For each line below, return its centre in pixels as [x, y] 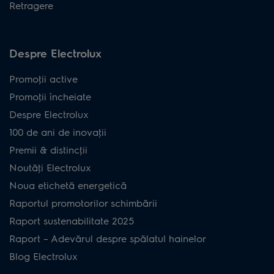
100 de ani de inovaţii [58, 131]
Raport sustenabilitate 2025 [72, 220]
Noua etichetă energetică [68, 185]
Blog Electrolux [43, 256]
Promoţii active [43, 78]
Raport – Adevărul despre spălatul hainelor [108, 238]
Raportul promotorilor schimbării [83, 202]
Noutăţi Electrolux [50, 167]
